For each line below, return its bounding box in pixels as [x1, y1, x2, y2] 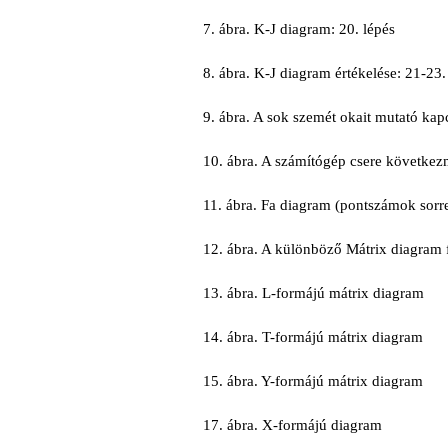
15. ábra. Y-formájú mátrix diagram [203, 373, 424, 389]
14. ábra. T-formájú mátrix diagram [203, 329, 424, 345]
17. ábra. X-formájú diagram [203, 417, 383, 433]
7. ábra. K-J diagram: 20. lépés [203, 21, 396, 37]
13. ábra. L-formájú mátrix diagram [203, 285, 425, 301]
